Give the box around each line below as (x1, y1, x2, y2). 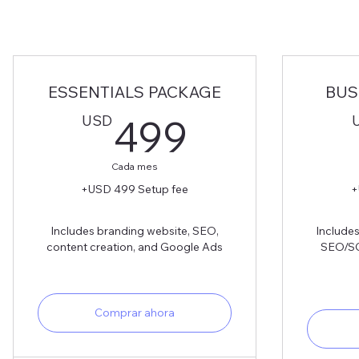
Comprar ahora (95, 305, 175, 320)
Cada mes (111, 159, 158, 172)
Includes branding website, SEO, (50, 223, 219, 238)
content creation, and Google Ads (46, 239, 223, 254)
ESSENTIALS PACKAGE (48, 81, 221, 102)
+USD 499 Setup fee (81, 181, 188, 196)
